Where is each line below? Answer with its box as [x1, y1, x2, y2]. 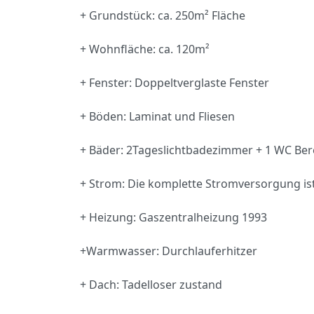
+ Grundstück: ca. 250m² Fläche [80, 8, 245, 23]
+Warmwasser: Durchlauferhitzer [80, 243, 257, 259]
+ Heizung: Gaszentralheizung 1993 [80, 210, 267, 225]
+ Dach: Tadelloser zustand [80, 277, 222, 292]
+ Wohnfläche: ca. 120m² [80, 41, 210, 57]
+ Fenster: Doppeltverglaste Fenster [80, 75, 269, 90]
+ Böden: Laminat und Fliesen [80, 109, 235, 124]
